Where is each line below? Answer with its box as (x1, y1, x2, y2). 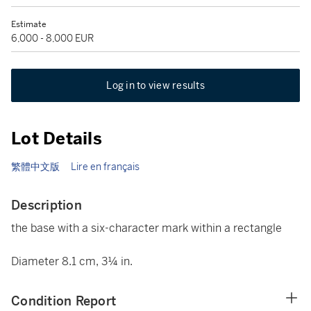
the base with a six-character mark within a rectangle (11, 221, 282, 235)
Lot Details (11, 128, 102, 149)
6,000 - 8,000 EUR (11, 32, 94, 44)
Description (11, 197, 82, 213)
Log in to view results (106, 79, 205, 92)
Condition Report (11, 293, 116, 309)
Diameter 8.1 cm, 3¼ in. (11, 254, 133, 269)
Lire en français (71, 160, 140, 173)
